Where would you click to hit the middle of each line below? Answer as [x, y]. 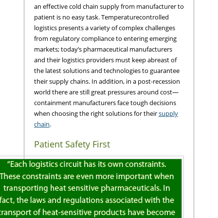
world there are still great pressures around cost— [106, 92]
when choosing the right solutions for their [96, 114]
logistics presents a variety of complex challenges [105, 28]
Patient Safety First [72, 144]
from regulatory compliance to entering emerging [105, 39]
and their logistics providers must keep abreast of [105, 60]
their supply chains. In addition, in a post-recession [107, 82]
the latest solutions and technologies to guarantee [107, 71]
